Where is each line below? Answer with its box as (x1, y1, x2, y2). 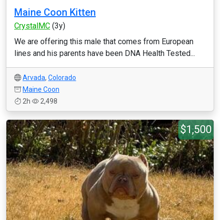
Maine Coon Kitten (14, 6, 96, 18)
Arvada (23, 74, 45, 82)
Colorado (48, 74, 76, 82)
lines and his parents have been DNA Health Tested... (14, 49, 195, 58)
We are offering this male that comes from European (14, 37, 193, 46)
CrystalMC (14, 21, 50, 30)
